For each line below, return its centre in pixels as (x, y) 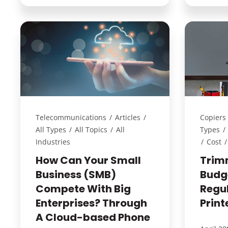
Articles (127, 117)
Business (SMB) (76, 174)
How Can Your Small (88, 160)
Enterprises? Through (91, 203)
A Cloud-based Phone (93, 217)
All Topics (91, 129)
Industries (53, 141)
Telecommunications (71, 117)
